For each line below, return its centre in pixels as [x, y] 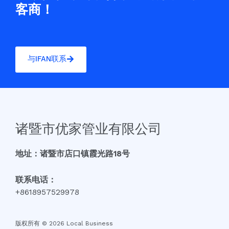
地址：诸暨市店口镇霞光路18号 [73, 154]
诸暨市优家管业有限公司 [88, 128]
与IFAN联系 [47, 59]
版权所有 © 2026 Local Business [64, 224]
